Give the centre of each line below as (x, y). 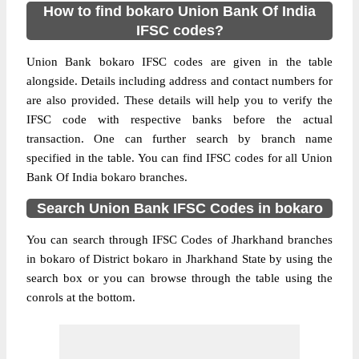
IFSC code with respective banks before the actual (179, 119)
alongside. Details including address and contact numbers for (179, 81)
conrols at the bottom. (81, 297)
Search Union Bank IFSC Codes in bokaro (179, 208)
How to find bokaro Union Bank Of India (179, 11)
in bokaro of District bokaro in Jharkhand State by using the (179, 259)
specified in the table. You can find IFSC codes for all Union (179, 158)
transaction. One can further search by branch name (179, 139)
